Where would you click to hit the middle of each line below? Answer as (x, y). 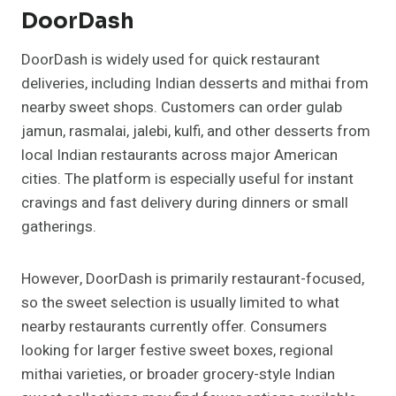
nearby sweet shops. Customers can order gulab (182, 108)
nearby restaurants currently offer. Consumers (174, 327)
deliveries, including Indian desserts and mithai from (195, 84)
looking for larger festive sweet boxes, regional (177, 351)
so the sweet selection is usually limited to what (180, 303)
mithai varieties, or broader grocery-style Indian (178, 375)
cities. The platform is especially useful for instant (187, 179)
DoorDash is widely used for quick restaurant (171, 60)
